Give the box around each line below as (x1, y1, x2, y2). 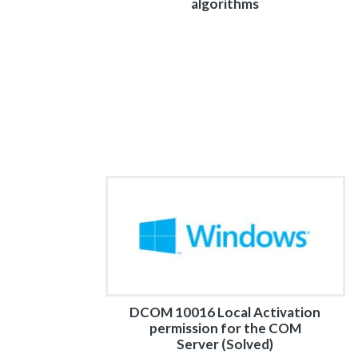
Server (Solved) (177, 336, 274, 352)
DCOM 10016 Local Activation (129, 304, 321, 320)
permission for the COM (149, 320, 301, 336)
